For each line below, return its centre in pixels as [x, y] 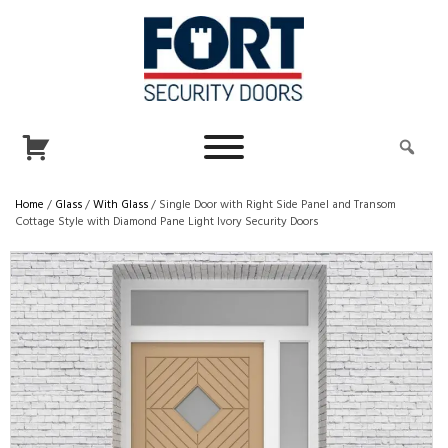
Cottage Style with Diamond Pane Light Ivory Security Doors [166, 221]
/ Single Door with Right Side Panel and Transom [272, 204]
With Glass [120, 204]
